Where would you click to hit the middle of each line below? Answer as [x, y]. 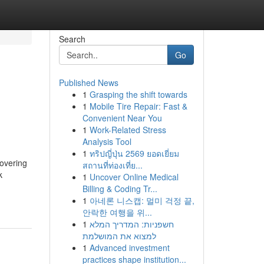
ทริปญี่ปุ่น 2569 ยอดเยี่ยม [134, 153]
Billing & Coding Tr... [120, 189]
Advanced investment [129, 247]
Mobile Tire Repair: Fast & [138, 106]
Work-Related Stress [128, 130]
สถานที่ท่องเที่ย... [112, 165]
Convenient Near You [122, 118]
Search [72, 39]
